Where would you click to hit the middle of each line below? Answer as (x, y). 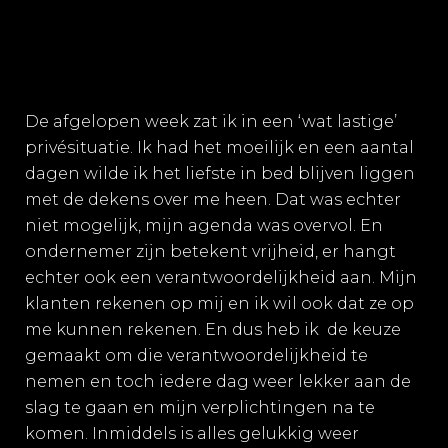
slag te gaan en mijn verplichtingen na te (200, 407)
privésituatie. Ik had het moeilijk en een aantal (219, 147)
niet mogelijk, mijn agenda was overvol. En (204, 225)
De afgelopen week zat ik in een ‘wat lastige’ (211, 121)
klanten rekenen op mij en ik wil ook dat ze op (219, 303)
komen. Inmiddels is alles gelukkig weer (192, 433)
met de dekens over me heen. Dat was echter (213, 199)
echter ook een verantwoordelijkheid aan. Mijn (221, 277)
